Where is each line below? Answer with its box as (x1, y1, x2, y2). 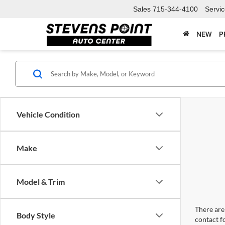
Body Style (17, 210, 55, 220)
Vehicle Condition (17, 109, 80, 119)
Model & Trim (17, 177, 65, 186)
